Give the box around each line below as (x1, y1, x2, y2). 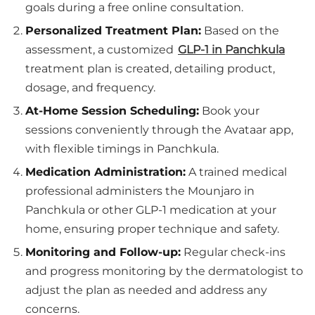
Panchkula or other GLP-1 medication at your (25, 203, 276, 217)
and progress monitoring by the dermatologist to (25, 264, 303, 278)
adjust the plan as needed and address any (25, 283, 267, 297)
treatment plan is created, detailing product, (25, 62, 275, 75)
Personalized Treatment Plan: (25, 24, 201, 37)
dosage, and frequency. (25, 81, 155, 94)
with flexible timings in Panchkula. (25, 142, 219, 155)
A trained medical (186, 165, 287, 179)
